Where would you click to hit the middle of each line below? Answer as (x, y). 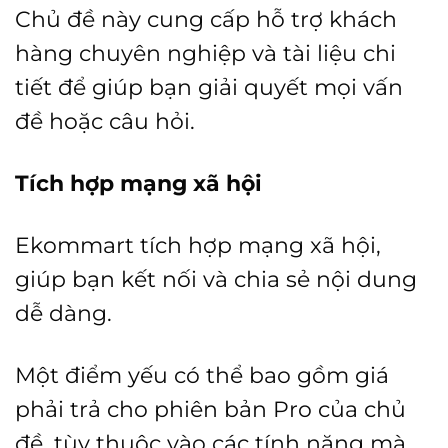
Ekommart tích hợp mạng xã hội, (198, 245)
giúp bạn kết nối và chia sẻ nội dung (216, 279)
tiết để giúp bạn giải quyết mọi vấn (209, 87)
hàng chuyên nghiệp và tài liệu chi (205, 53)
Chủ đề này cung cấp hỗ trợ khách (206, 19)
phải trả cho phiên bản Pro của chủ (210, 409)
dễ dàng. (63, 313)
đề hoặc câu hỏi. (105, 121)
